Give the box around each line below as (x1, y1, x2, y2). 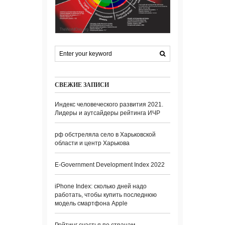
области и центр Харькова (55, 140, 130, 147)
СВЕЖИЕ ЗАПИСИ (55, 80, 109, 89)
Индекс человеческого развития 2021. (55, 101, 163, 108)
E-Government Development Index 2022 (55, 161, 165, 169)
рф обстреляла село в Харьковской (55, 131, 156, 139)
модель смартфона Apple (55, 200, 128, 207)
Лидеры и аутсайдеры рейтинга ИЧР (55, 109, 160, 117)
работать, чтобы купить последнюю (55, 191, 157, 199)
